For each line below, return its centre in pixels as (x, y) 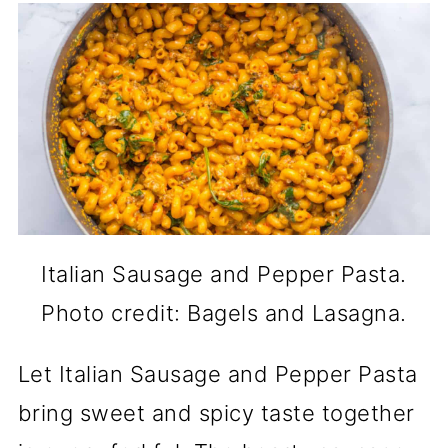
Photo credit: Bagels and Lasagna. (224, 313)
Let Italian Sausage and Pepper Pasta (217, 374)
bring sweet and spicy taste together (216, 413)
